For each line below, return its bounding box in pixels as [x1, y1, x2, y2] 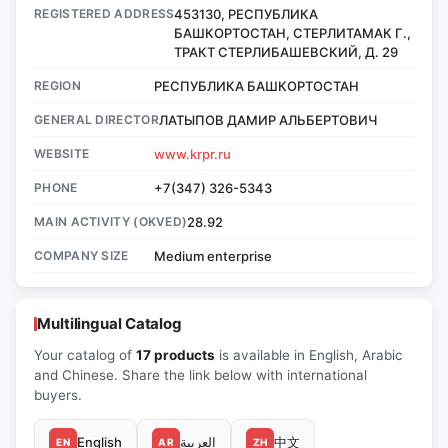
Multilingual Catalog [37, 314, 182, 334]
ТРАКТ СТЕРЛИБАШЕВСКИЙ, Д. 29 [174, 44, 399, 61]
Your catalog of [34, 347, 136, 364]
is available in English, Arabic [215, 347, 403, 364]
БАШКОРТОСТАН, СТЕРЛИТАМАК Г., [174, 25, 412, 42]
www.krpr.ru [154, 146, 231, 163]
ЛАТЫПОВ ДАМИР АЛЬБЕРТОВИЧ [158, 112, 378, 129]
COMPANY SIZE [34, 248, 129, 264]
